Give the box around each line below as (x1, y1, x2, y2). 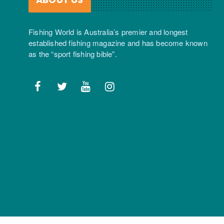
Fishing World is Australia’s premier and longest (28, 26, 188, 37)
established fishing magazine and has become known (28, 37, 207, 48)
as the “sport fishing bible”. (28, 48, 117, 59)
